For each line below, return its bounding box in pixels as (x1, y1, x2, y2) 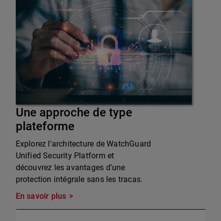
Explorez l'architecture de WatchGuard (15, 139, 151, 148)
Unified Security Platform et (15, 150, 114, 160)
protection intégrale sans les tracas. (15, 174, 143, 184)
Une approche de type (15, 105, 132, 119)
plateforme (15, 119, 74, 133)
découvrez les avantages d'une (15, 162, 125, 172)
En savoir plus (15, 191, 67, 201)
